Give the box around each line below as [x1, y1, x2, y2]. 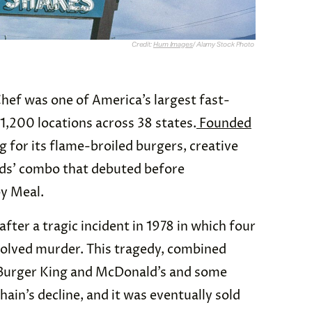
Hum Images [153, 40, 193, 49]
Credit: [131, 40, 153, 49]
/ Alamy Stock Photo [192, 40, 256, 49]
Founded [196, 115, 251, 133]
